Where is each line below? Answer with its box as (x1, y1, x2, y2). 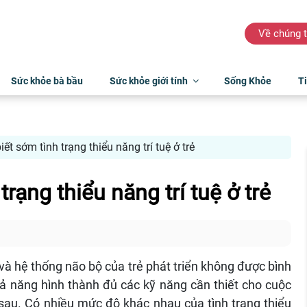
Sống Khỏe (223, 75, 271, 86)
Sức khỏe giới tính (109, 75, 188, 86)
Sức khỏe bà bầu (10, 75, 83, 86)
